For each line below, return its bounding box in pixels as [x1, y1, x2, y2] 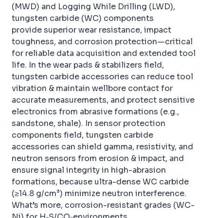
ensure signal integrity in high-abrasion [12, 165, 166, 176]
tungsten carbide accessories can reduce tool [12, 72, 193, 82]
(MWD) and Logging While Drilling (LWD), [12, 1, 175, 12]
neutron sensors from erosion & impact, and [12, 153, 184, 164]
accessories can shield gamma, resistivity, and [12, 142, 193, 152]
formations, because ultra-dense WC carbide [12, 177, 189, 187]
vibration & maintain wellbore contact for [12, 83, 173, 94]
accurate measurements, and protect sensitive [12, 95, 195, 106]
